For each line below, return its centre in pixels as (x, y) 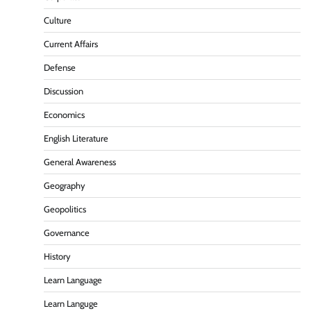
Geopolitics (65, 210)
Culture (58, 21)
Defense (60, 68)
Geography (65, 186)
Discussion (64, 92)
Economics (64, 115)
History (57, 257)
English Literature (76, 139)
